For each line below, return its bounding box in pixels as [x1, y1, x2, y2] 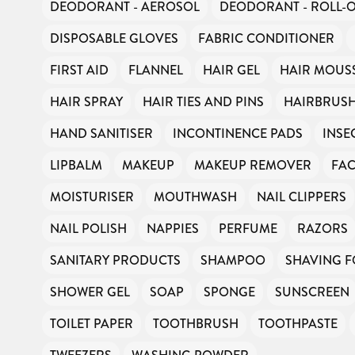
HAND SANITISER [50, 124, 153, 143]
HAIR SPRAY [50, 92, 123, 111]
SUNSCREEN [275, 282, 349, 301]
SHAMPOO [200, 250, 265, 269]
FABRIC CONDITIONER [198, 29, 334, 48]
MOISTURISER [50, 187, 134, 206]
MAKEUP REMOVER [194, 155, 311, 174]
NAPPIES [147, 219, 199, 238]
